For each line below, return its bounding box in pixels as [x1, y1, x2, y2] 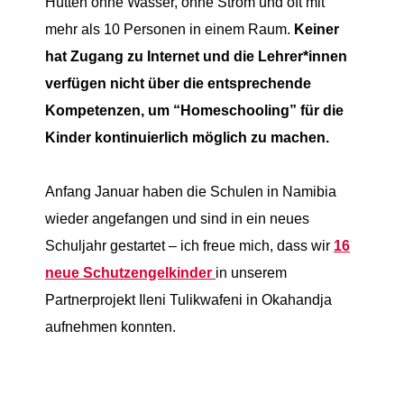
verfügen [45, 75, 106, 92]
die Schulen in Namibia [183, 183, 336, 200]
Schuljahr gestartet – [45, 237, 180, 254]
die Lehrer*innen [234, 48, 347, 65]
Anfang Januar [45, 183, 142, 200]
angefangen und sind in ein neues [92, 210, 309, 227]
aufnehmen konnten [45, 318, 172, 335]
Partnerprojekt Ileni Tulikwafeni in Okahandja [45, 291, 332, 308]
